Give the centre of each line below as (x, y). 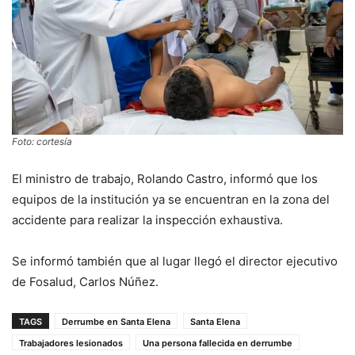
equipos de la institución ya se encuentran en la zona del (171, 200)
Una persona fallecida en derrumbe (218, 344)
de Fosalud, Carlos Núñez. (85, 282)
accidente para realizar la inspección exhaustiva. (147, 220)
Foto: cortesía (42, 142)
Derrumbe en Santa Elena (116, 322)
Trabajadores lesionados (71, 344)
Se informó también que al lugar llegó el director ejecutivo (175, 261)
